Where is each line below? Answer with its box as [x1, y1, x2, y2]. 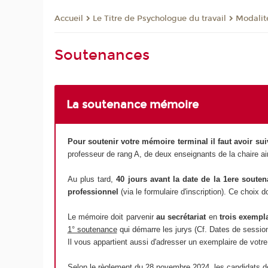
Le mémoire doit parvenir [67, 212, 156, 222]
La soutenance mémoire [66, 98, 199, 111]
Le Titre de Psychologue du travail [93, 14, 227, 24]
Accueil [54, 14, 84, 24]
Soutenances [54, 47, 150, 64]
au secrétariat [156, 212, 209, 222]
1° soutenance [67, 225, 117, 234]
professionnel [67, 187, 121, 197]
